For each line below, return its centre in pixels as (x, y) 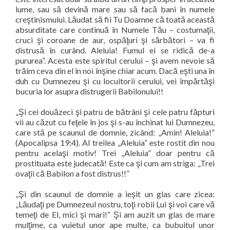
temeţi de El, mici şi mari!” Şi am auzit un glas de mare (115, 214)
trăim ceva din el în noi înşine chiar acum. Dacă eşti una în (115, 71)
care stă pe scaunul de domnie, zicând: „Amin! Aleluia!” (115, 132)
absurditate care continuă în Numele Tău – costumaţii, (115, 30)
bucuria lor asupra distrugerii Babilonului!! (89, 91)
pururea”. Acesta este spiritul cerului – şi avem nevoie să (115, 60)
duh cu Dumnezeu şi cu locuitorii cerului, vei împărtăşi (115, 81)
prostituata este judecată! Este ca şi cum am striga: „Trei (115, 163)
